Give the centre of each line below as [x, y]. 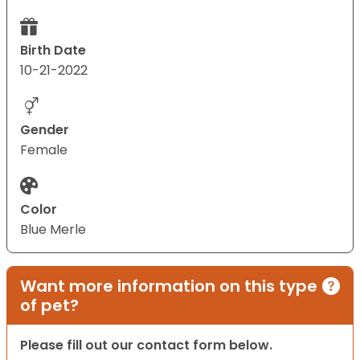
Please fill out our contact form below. [146, 346]
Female [44, 150]
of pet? [49, 306]
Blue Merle [53, 230]
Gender [45, 130]
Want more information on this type [169, 286]
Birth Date [53, 51]
